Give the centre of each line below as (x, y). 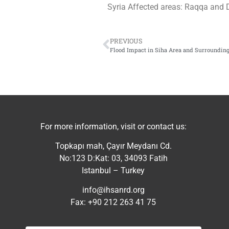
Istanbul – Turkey (113, 170)
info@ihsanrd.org (113, 190)
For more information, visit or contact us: (113, 126)
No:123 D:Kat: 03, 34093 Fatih (113, 158)
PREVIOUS (126, 41)
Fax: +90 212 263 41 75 (113, 202)
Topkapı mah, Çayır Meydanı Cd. (113, 146)
